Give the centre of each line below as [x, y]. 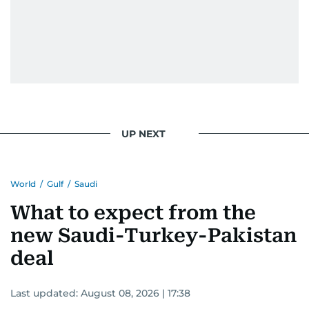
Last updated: [46, 293]
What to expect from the [133, 213]
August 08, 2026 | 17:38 [136, 293]
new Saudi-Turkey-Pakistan [153, 236]
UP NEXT [143, 133]
